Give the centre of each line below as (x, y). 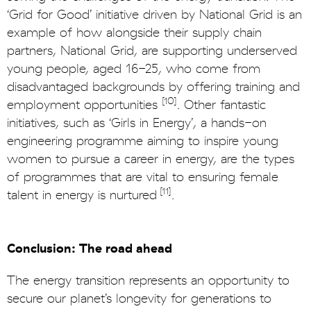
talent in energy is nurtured (82, 195)
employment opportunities (84, 105)
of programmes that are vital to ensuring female (143, 177)
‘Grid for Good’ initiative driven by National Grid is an (154, 15)
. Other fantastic (221, 105)
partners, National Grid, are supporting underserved (152, 51)
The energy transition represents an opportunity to (148, 280)
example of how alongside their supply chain (134, 33)
